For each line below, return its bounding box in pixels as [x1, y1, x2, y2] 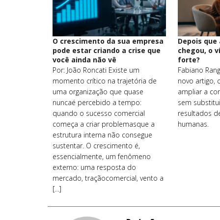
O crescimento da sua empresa [53, 36, 164, 46]
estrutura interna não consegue [53, 130, 153, 139]
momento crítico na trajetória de [53, 76, 157, 85]
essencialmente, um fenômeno [53, 151, 151, 161]
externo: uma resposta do [53, 162, 137, 172]
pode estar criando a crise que [53, 45, 161, 55]
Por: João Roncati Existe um [53, 65, 140, 75]
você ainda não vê [53, 55, 117, 64]
